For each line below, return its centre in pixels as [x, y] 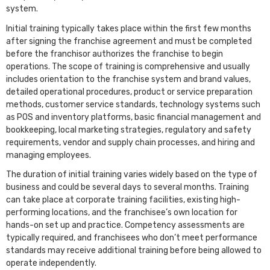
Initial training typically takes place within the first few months [129, 28]
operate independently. [52, 263]
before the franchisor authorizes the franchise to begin [115, 54]
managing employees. [49, 155]
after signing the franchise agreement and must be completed [129, 41]
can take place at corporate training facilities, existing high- [123, 200]
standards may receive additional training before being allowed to [134, 251]
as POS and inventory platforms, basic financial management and [133, 117]
